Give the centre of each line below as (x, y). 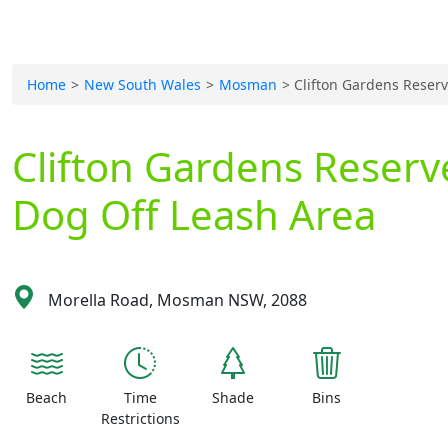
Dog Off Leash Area (194, 214)
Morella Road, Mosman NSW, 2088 (175, 300)
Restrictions (140, 418)
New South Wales (142, 84)
